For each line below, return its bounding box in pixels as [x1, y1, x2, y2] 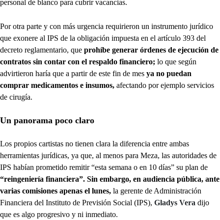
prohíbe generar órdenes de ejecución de [84, 45, 219, 54]
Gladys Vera [154, 198, 195, 207]
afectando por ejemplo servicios [116, 81, 214, 89]
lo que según [155, 57, 196, 66]
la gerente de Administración [113, 186, 201, 195]
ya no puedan [144, 69, 192, 78]
